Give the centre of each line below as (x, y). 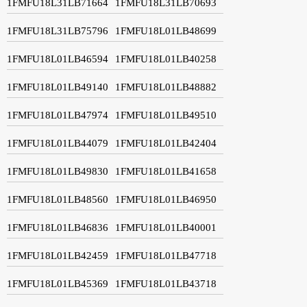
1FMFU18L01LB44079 (58, 143)
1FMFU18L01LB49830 (58, 171)
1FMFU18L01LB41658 (166, 171)
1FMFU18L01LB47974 (58, 115)
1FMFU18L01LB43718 (166, 283)
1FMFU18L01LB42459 (58, 255)
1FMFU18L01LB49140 (58, 87)
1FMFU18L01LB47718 (166, 255)
